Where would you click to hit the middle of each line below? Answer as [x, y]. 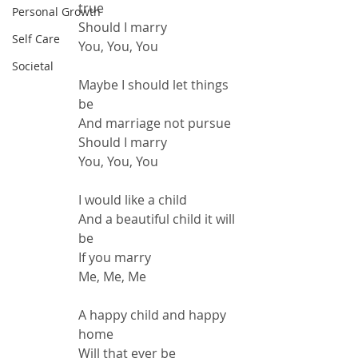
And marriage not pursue [155, 123]
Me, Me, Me [112, 276]
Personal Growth [56, 12]
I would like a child [133, 200]
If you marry [115, 257]
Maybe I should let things [155, 85]
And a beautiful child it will [158, 219]
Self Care [36, 39]
